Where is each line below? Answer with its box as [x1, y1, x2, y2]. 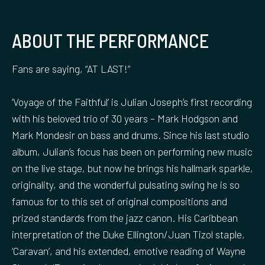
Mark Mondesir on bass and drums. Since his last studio [12, 128, 249, 141]
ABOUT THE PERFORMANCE [12, 28, 209, 51]
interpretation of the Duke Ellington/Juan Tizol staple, [12, 227, 245, 241]
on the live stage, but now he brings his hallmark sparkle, [12, 161, 253, 174]
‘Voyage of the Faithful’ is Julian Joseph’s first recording [12, 95, 252, 108]
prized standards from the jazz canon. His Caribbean [12, 211, 238, 224]
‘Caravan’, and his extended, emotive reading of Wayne [12, 244, 245, 257]
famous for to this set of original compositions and [12, 194, 227, 208]
